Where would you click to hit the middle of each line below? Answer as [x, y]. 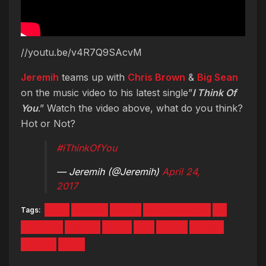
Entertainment [177, 210]
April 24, [181, 172]
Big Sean [218, 77]
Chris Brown [156, 77]
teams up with [93, 77]
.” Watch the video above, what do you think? [140, 108]
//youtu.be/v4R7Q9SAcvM [81, 53]
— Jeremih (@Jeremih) [109, 172]
